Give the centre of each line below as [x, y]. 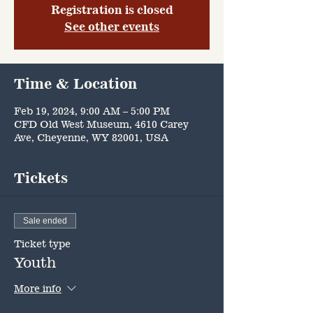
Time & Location [75, 83]
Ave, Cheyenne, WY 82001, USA [91, 137]
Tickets [41, 177]
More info [38, 289]
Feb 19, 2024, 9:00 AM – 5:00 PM [92, 110]
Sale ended [45, 220]
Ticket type [42, 243]
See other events [112, 26]
